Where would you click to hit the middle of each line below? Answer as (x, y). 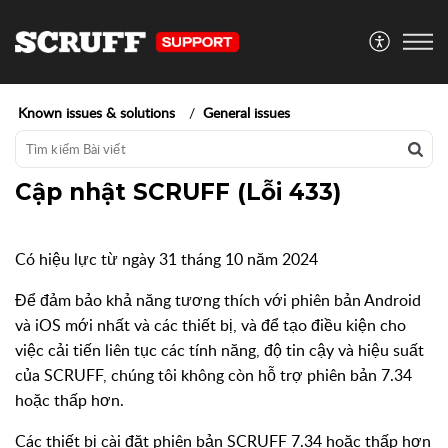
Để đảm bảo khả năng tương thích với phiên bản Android (218, 300)
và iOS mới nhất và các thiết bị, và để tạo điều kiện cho (210, 325)
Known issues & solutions (96, 112)
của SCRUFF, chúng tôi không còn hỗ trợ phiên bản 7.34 (213, 375)
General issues (246, 112)
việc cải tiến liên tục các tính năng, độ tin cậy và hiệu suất (219, 350)
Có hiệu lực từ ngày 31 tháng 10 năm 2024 (166, 259)
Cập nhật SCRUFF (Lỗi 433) (178, 192)
